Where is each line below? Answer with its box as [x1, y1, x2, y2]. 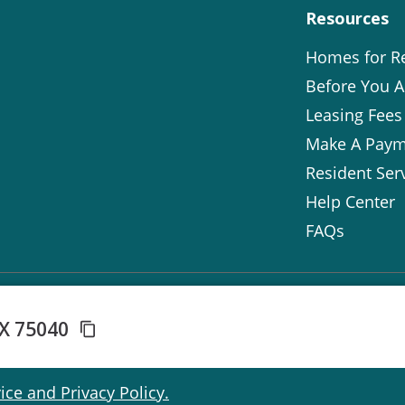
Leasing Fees [306, 103, 402, 126]
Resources [306, 6, 389, 29]
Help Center [306, 190, 395, 212]
